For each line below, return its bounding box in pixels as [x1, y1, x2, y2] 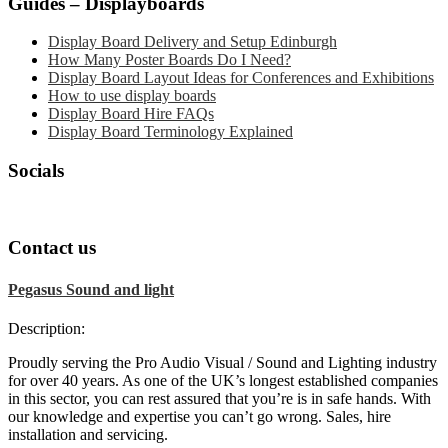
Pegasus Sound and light [8, 280, 174, 298]
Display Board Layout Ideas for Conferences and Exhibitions [48, 69, 434, 87]
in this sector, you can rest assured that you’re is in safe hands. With [8, 389, 431, 407]
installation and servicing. [8, 425, 168, 443]
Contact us [8, 237, 96, 259]
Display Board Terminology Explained [48, 123, 293, 141]
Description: [8, 319, 85, 337]
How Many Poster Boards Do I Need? [48, 51, 291, 69]
